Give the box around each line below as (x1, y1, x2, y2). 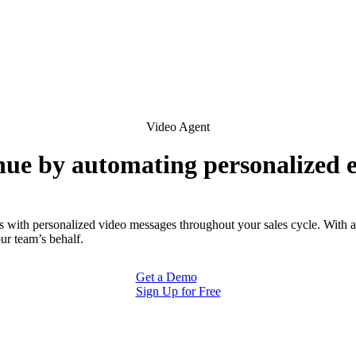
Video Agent (146, 120, 210, 133)
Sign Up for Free (135, 284, 221, 298)
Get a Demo (135, 270, 197, 284)
